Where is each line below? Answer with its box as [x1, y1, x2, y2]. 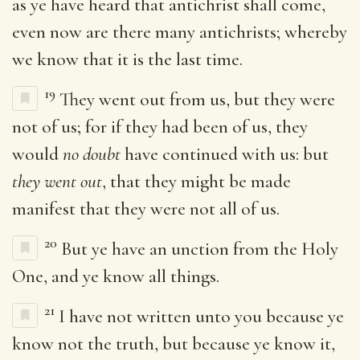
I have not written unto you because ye [59, 305, 344, 328]
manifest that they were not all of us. [12, 197, 280, 220]
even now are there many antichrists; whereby [12, 20, 347, 43]
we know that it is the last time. [12, 47, 243, 71]
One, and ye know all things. [12, 264, 219, 288]
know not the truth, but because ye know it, [12, 332, 335, 355]
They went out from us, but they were [59, 88, 335, 111]
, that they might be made [102, 170, 291, 193]
